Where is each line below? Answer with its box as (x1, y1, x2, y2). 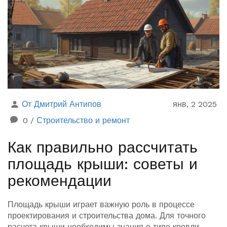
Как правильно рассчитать (8, 138, 198, 156)
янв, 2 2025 (173, 99, 217, 109)
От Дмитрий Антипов (22, 99, 101, 109)
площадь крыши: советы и (8, 155, 198, 173)
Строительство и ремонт (36, 115, 130, 125)
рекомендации (8, 171, 111, 190)
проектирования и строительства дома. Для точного (8, 210, 206, 220)
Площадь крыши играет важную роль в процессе (8, 199, 195, 209)
